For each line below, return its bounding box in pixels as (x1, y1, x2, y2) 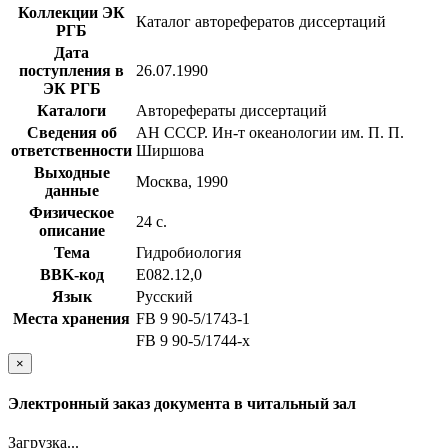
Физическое (29, 203, 114, 221)
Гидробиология (136, 243, 241, 261)
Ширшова (136, 141, 204, 159)
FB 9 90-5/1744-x (136, 331, 250, 349)
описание (38, 221, 105, 239)
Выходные (33, 163, 110, 181)
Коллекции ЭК (18, 3, 125, 21)
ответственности (11, 141, 132, 159)
